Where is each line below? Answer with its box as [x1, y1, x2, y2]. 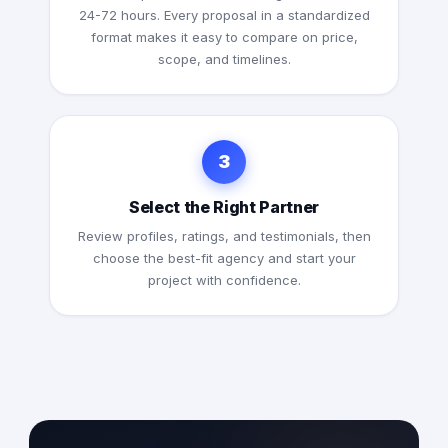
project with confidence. [147, 272, 301, 289]
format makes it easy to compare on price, [90, 29, 358, 46]
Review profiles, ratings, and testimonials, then [77, 228, 371, 245]
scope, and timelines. [157, 51, 291, 68]
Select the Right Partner [128, 197, 320, 218]
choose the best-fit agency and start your [92, 250, 356, 267]
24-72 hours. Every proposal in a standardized [78, 7, 370, 24]
